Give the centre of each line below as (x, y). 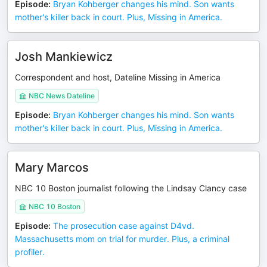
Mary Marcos (52, 167)
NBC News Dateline (62, 96)
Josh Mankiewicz (64, 57)
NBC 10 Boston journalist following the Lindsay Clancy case (131, 188)
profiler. (30, 252)
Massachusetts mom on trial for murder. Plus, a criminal (122, 239)
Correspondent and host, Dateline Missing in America (118, 77)
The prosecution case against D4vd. (124, 226)
